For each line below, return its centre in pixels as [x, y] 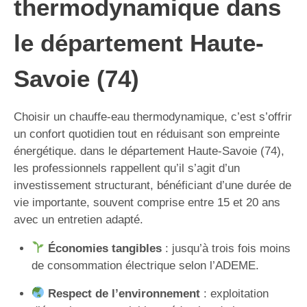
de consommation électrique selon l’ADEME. [145, 265]
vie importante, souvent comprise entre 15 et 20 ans [147, 202]
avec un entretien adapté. [78, 219]
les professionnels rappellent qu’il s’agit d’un [127, 168]
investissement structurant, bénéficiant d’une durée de [152, 185]
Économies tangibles [105, 248]
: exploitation [234, 293]
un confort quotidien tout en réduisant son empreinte [147, 134]
